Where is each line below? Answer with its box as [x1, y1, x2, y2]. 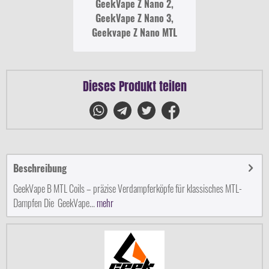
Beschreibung [13, 161, 67, 175]
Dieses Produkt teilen [82, 77, 187, 95]
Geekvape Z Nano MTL [92, 25, 177, 40]
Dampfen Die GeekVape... [13, 196, 95, 210]
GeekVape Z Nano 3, [95, 11, 174, 25]
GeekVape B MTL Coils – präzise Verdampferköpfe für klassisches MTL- [13, 181, 242, 196]
